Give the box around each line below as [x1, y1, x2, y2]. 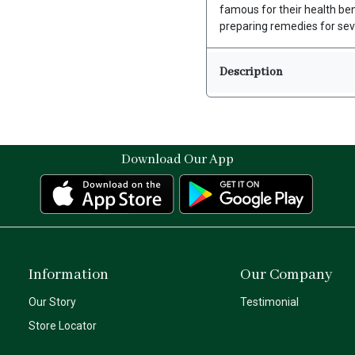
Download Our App [121, 151, 234, 169]
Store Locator [29, 319, 97, 332]
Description [219, 65, 283, 80]
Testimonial [239, 296, 299, 309]
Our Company [239, 265, 332, 285]
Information [29, 265, 109, 285]
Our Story [29, 296, 76, 309]
